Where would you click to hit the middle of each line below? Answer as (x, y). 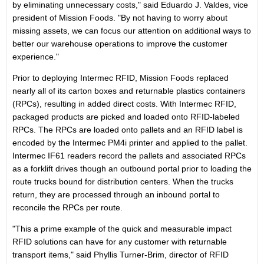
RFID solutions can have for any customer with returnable (120, 242)
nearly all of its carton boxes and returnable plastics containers (129, 91)
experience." (36, 57)
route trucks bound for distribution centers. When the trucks (123, 181)
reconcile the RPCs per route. (67, 207)
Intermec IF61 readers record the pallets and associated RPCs (129, 156)
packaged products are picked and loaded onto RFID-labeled (126, 117)
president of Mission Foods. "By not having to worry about (120, 18)
